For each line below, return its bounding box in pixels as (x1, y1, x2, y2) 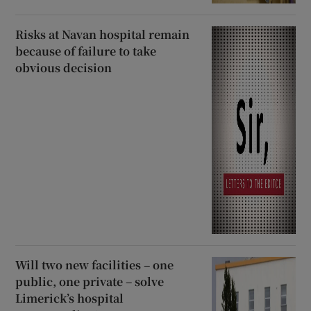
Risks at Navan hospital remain (15, 26, 190, 43)
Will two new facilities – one (15, 256, 174, 273)
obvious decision (15, 60, 112, 76)
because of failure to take (15, 43, 157, 60)
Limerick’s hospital (15, 289, 124, 306)
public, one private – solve (15, 273, 165, 289)
